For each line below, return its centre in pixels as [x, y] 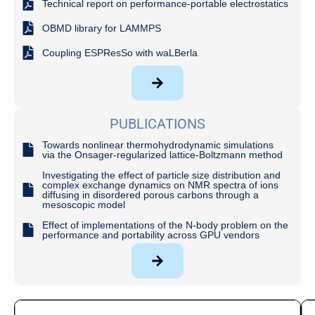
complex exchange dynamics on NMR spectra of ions [160, 185]
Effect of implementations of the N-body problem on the [165, 225]
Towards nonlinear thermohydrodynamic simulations [158, 144]
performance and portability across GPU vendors [151, 234]
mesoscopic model [84, 204]
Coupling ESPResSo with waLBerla [120, 52]
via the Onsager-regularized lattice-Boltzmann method [162, 154]
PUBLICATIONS [157, 123]
